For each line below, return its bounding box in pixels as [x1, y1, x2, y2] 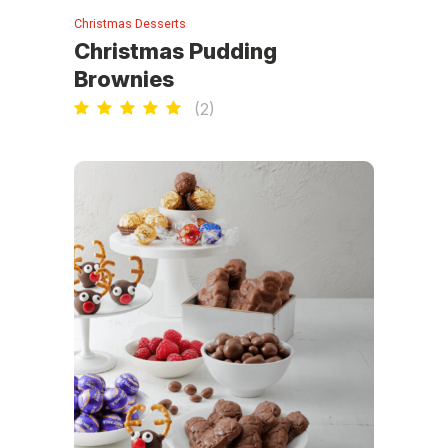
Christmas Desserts [74, 15, 186, 31]
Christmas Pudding [74, 37, 277, 64]
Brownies [74, 65, 174, 92]
